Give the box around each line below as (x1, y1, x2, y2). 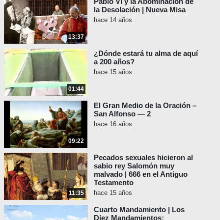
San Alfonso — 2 (94, 110, 151, 118)
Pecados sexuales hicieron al (94, 153, 193, 162)
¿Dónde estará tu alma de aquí (94, 49, 198, 58)
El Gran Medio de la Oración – (94, 101, 196, 110)
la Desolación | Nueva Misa (94, 5, 186, 14)
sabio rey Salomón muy (94, 162, 174, 170)
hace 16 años (94, 120, 132, 128)
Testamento (94, 178, 134, 187)
